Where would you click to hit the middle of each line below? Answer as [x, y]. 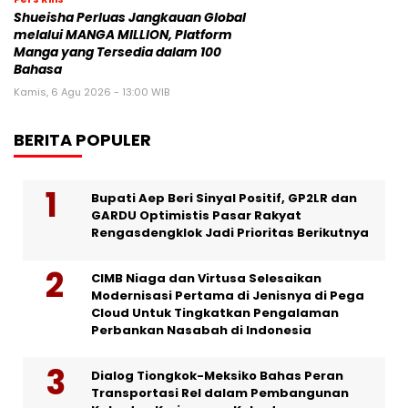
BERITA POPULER [82, 140]
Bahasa [38, 70]
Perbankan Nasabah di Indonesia [201, 331]
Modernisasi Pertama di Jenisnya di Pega [228, 296]
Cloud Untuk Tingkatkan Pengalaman [215, 313]
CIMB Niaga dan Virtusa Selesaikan [206, 279]
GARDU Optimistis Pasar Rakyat [196, 216]
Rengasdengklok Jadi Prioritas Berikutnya [230, 233]
